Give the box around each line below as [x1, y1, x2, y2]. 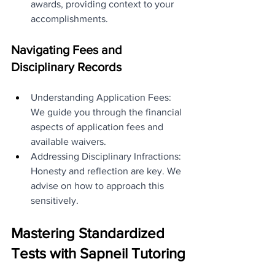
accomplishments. [31, 13, 108, 24]
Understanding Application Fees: [31, 91, 174, 103]
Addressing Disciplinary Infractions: [31, 150, 184, 161]
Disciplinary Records [11, 60, 122, 74]
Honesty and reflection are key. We [31, 165, 184, 176]
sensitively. [31, 195, 79, 206]
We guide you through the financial [31, 106, 184, 117]
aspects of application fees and [31, 121, 166, 132]
